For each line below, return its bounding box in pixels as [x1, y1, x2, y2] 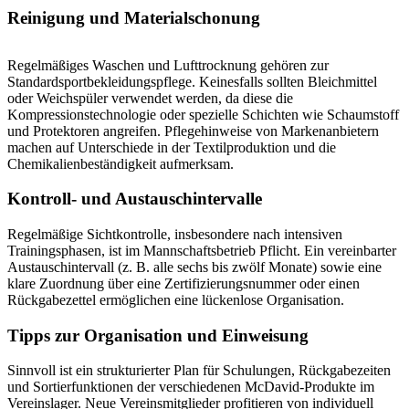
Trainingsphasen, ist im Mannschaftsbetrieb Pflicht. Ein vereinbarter [7, 243, 396, 259]
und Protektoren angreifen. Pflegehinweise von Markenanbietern [7, 122, 379, 139]
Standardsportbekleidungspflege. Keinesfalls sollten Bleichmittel [7, 73, 377, 89]
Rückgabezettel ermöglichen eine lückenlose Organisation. [7, 292, 344, 309]
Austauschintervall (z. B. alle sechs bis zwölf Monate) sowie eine [7, 259, 382, 276]
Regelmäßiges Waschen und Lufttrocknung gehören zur [7, 57, 329, 73]
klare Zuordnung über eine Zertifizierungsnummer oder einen [7, 276, 360, 292]
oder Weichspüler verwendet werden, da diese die [7, 89, 293, 106]
